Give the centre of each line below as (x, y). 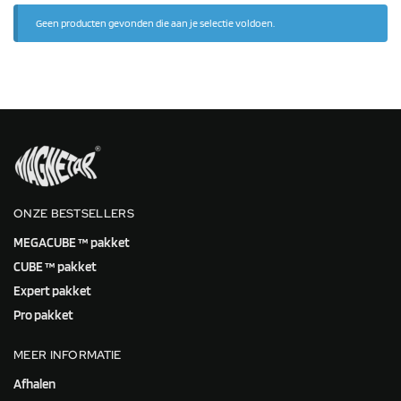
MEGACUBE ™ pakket (72, 243)
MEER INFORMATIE (68, 354)
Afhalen (34, 384)
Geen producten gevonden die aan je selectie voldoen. (155, 23)
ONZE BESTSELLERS (74, 213)
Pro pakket (43, 316)
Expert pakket (52, 291)
